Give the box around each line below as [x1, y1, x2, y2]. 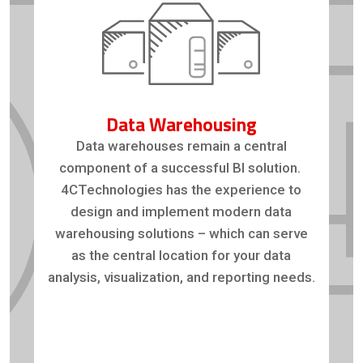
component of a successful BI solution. [58, 159, 304, 176]
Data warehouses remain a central [75, 137, 287, 154]
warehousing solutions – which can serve [54, 224, 308, 241]
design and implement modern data [70, 203, 293, 220]
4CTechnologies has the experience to [61, 181, 302, 198]
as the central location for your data [71, 246, 292, 263]
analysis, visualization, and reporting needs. [47, 268, 315, 285]
